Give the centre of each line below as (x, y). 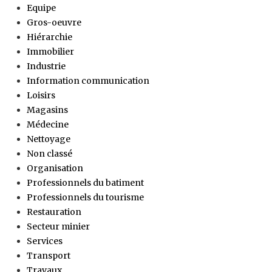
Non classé (49, 153)
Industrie (46, 66)
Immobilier (50, 51)
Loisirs (41, 95)
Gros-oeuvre (54, 22)
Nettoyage (49, 139)
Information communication (88, 80)
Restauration (54, 212)
